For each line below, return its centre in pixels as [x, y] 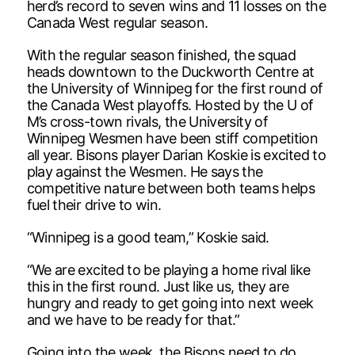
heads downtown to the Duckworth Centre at [170, 71]
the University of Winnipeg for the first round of [175, 88]
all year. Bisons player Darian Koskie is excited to [176, 155]
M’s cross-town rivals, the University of [147, 121]
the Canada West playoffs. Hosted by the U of [170, 105]
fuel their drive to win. [94, 204]
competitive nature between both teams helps [171, 188]
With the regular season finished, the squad [161, 55]
